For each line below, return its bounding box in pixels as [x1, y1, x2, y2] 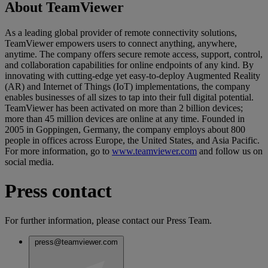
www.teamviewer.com [112, 145, 197, 156]
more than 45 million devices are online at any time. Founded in [5, 113, 245, 124]
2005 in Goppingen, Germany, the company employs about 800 [5, 124, 245, 135]
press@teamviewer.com [35, 237, 118, 246]
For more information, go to [5, 145, 112, 156]
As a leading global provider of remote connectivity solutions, [5, 27, 237, 38]
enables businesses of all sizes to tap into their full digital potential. [5, 92, 254, 102]
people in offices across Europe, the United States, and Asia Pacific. [5, 135, 260, 145]
